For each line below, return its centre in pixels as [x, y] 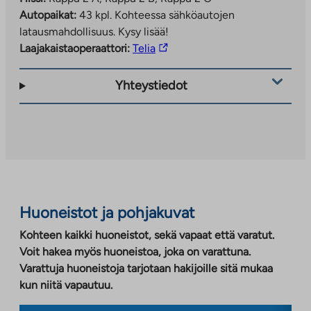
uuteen [173, 147]
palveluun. [180, 97]
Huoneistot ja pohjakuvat [107, 212]
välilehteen [182, 164]
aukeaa [172, 131]
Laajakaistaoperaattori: [75, 48]
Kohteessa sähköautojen [175, 15]
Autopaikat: [49, 15]
